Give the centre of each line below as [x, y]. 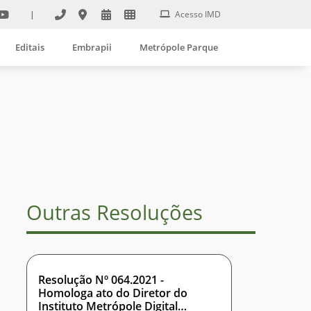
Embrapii [92, 47]
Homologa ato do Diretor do [113, 293]
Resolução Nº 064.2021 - [101, 279]
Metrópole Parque [179, 47]
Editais [30, 47]
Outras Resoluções [115, 212]
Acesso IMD [197, 14]
